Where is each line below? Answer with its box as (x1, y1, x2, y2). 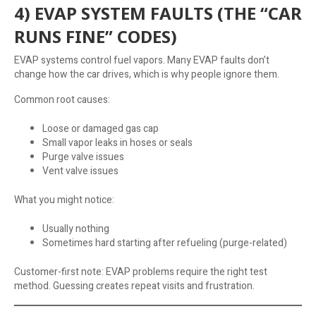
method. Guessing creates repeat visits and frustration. (14, 278, 255, 293)
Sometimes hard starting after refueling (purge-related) (42, 235, 287, 250)
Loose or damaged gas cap (42, 121, 159, 136)
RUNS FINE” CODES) (14, 24, 177, 48)
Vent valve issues (42, 163, 119, 178)
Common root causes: (14, 92, 110, 107)
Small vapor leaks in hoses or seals (42, 135, 193, 150)
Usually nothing (42, 221, 109, 236)
